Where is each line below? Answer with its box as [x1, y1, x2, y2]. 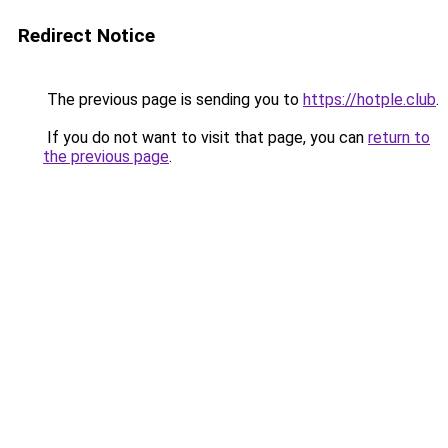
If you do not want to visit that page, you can [43, 128, 368, 147]
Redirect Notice [18, 24, 155, 47]
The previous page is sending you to [43, 90, 303, 109]
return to [368, 128, 430, 147]
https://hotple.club [303, 90, 436, 109]
